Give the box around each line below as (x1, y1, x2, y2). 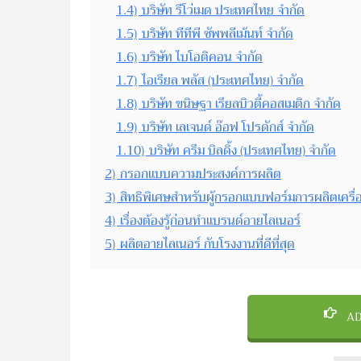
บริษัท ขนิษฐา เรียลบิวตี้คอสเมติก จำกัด (142, 93, 341, 114)
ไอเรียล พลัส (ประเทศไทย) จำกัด (142, 69, 304, 91)
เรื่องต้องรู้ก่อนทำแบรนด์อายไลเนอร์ (120, 210, 301, 231)
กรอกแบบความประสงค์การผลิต (120, 163, 281, 185)
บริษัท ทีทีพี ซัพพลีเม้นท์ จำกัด (142, 23, 293, 44)
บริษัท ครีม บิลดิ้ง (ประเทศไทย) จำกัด (149, 139, 336, 161)
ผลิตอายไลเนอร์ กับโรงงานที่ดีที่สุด (120, 233, 295, 255)
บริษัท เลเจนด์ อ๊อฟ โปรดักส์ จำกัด (142, 116, 314, 138)
